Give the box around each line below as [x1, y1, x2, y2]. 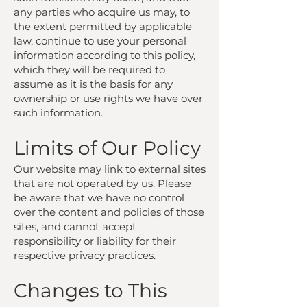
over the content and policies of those [14, 206, 204, 219]
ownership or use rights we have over [14, 92, 203, 105]
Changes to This [14, 279, 167, 302]
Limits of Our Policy [14, 136, 201, 160]
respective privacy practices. [14, 249, 156, 262]
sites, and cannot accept [14, 220, 136, 233]
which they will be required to [14, 63, 165, 76]
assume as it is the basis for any [14, 77, 173, 90]
